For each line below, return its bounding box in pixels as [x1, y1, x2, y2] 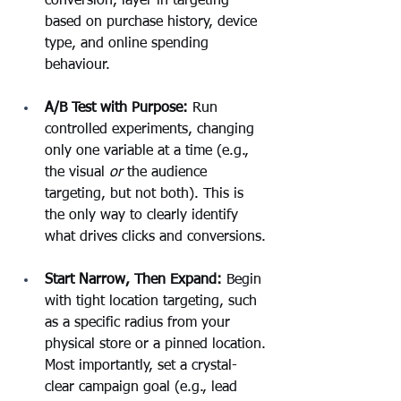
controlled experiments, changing [45, 122, 259, 137]
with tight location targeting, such [45, 294, 261, 309]
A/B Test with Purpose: [45, 100, 188, 115]
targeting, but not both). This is [45, 186, 248, 201]
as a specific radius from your [45, 315, 235, 330]
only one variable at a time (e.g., [45, 143, 253, 158]
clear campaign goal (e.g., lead [45, 380, 242, 395]
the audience [123, 165, 211, 180]
